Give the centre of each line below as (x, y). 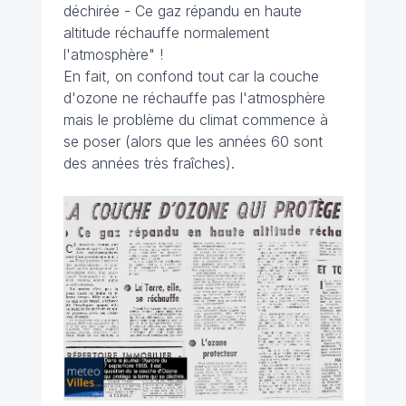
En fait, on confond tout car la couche (191, 77)
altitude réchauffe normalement (166, 33)
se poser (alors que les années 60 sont (193, 142)
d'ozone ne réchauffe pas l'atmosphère (194, 98)
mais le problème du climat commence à (195, 120)
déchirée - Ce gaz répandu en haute (182, 11)
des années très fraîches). (149, 164)
